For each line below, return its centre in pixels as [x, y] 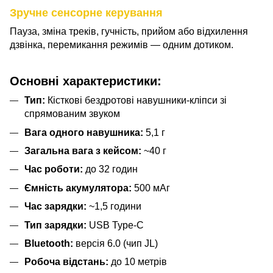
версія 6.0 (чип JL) [115, 243]
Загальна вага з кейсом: [83, 151]
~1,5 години [114, 207]
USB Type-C [115, 225]
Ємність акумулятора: [79, 188]
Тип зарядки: [55, 225]
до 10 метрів [138, 262]
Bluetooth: [49, 243]
